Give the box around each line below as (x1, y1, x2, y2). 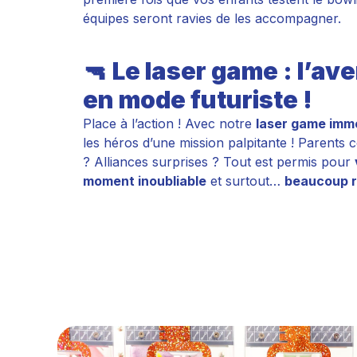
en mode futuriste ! (83, 85, 312, 114)
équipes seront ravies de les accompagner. (83, 10, 341, 26)
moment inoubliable (83, 173, 206, 189)
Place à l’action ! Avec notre (83, 116, 256, 131)
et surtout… (206, 173, 284, 189)
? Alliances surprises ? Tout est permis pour (83, 154, 355, 170)
